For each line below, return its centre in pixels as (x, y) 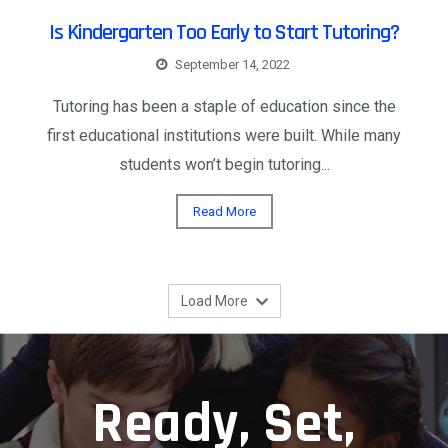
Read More (224, 211)
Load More (215, 300)
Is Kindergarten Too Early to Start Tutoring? (224, 32)
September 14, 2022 (232, 64)
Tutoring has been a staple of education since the (224, 106)
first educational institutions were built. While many (224, 135)
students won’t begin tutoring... (224, 164)
